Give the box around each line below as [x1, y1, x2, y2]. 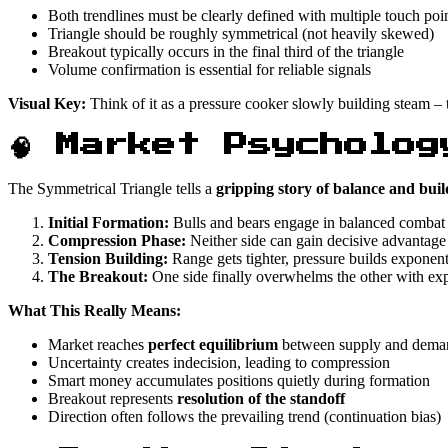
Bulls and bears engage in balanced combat [169, 214, 445, 232]
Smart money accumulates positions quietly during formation [48, 372, 430, 390]
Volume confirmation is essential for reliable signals [48, 61, 371, 79]
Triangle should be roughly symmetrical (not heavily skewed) [48, 25, 434, 43]
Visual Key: [8, 95, 86, 113]
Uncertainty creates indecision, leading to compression [48, 354, 390, 372]
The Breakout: [48, 268, 148, 286]
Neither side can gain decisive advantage [186, 232, 446, 250]
